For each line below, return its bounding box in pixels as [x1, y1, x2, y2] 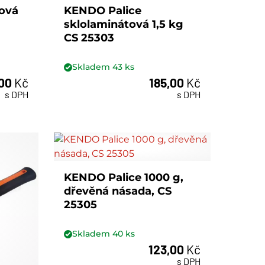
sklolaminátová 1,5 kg [64, 17, 184, 31]
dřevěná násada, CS [64, 184, 172, 198]
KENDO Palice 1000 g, [64, 170, 184, 184]
